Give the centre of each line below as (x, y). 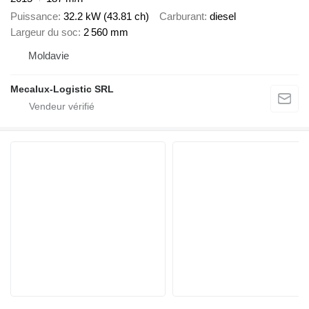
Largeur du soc (44, 32)
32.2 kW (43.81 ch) (106, 17)
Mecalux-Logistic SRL (62, 89)
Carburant (182, 17)
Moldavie (49, 56)
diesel (223, 17)
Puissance (34, 17)
